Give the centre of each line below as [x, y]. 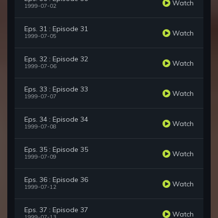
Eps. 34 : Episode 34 [56, 119]
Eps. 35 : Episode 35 [56, 150]
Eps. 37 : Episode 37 [56, 210]
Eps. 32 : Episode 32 [56, 59]
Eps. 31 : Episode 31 [56, 29]
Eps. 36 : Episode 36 [56, 180]
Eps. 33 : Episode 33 [56, 89]
